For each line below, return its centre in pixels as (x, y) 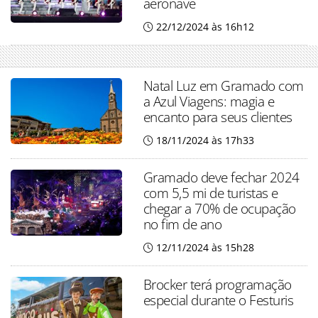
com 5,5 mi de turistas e (210, 192)
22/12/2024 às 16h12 (205, 26)
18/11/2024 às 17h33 (205, 140)
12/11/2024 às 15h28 (205, 247)
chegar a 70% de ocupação (219, 208)
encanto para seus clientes (218, 116)
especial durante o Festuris (218, 300)
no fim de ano (182, 224)
